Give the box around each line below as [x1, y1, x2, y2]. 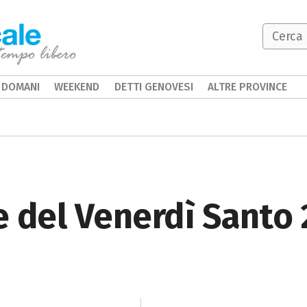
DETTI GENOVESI [114, 80, 193, 93]
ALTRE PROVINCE [208, 80, 288, 93]
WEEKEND [54, 80, 100, 93]
